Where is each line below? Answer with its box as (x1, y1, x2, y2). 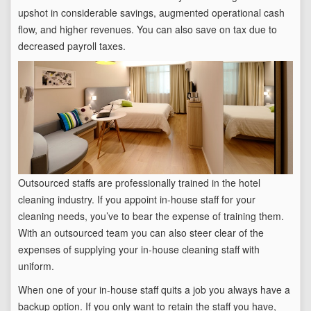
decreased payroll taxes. (18, 38, 126, 53)
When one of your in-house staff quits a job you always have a (18, 283, 290, 297)
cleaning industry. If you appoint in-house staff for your (18, 192, 255, 207)
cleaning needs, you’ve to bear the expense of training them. (18, 209, 284, 224)
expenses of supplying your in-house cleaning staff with (18, 242, 260, 257)
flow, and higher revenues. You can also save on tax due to (18, 22, 277, 36)
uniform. (18, 259, 54, 274)
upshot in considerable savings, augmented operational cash (18, 5, 285, 19)
